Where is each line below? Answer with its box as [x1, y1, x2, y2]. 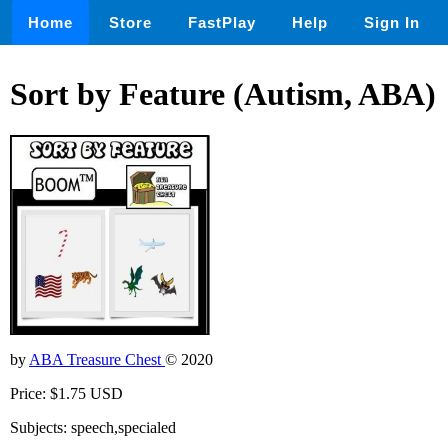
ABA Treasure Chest [29, 350, 165, 368]
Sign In [364, 14, 420, 31]
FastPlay [188, 14, 256, 31]
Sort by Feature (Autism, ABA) [10, 76, 436, 113]
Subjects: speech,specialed [10, 418, 176, 436]
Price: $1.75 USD [10, 384, 123, 402]
